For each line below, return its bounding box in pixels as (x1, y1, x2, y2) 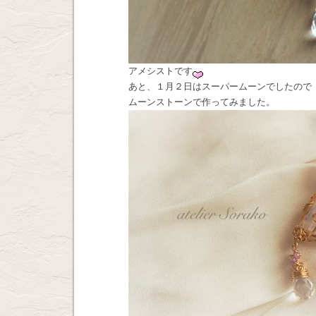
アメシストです (128, 66, 193, 76)
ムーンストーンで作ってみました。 (128, 97, 275, 107)
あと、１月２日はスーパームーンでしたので (128, 81, 312, 92)
